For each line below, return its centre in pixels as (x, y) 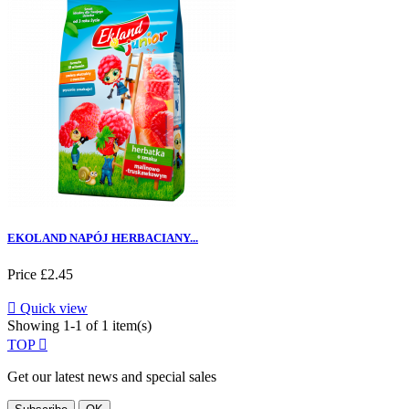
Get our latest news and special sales (112, 376)
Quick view (52, 308)
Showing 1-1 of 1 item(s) (79, 325)
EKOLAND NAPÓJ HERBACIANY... (103, 238)
